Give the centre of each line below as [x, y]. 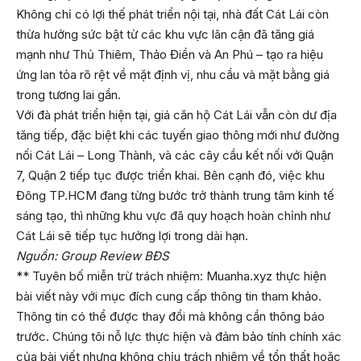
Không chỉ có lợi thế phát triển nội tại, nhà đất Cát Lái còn [172, 15]
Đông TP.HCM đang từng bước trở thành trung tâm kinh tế [175, 196]
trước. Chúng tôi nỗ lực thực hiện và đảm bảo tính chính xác [179, 337]
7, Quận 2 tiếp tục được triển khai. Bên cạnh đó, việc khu [170, 176]
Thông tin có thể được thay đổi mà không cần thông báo [170, 317]
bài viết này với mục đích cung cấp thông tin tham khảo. [169, 297]
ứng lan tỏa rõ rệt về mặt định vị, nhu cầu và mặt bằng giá [173, 75]
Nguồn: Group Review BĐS [93, 256]
